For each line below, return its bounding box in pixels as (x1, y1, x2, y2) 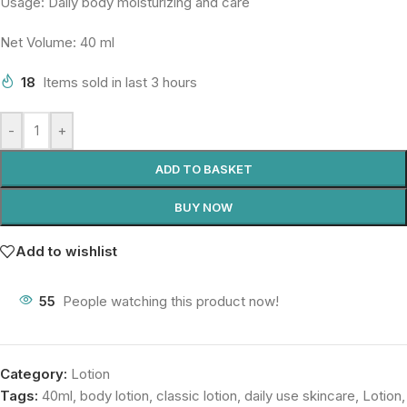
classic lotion (156, 386, 237, 404)
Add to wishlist (15, 243, 117, 261)
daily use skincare (244, 386, 355, 404)
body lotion (80, 386, 149, 404)
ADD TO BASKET (154, 161, 253, 176)
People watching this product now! (63, 292, 279, 310)
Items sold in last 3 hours (43, 73, 197, 91)
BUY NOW (174, 199, 233, 214)
